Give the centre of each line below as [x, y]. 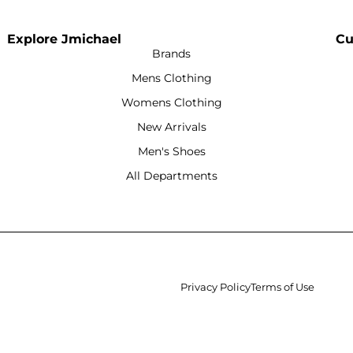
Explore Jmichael [65, 39]
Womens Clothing [171, 102]
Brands [172, 53]
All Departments [171, 175]
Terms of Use [283, 286]
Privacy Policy [216, 286]
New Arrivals [171, 126]
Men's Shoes [171, 151]
